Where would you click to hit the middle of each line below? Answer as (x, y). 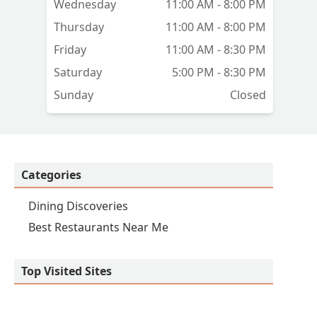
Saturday (78, 73)
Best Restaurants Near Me (98, 227)
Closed (248, 95)
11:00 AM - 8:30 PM (216, 50)
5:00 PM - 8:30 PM (219, 73)
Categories (51, 175)
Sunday (74, 95)
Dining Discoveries (78, 206)
